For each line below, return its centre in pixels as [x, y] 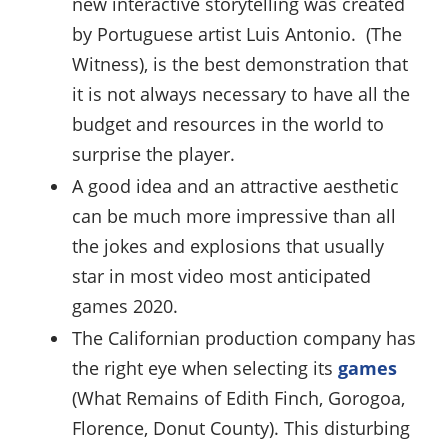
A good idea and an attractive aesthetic [235, 185]
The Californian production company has [244, 337]
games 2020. [125, 305]
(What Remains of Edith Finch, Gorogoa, [238, 397]
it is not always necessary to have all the [241, 93]
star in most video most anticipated [221, 275]
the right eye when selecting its [205, 367]
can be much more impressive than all [234, 215]
